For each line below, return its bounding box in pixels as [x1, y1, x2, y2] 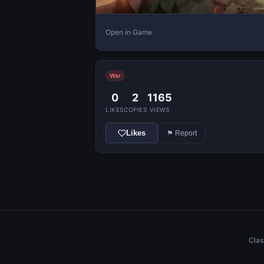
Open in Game [105, 27, 152, 37]
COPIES [124, 106, 147, 114]
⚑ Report [167, 128, 197, 137]
